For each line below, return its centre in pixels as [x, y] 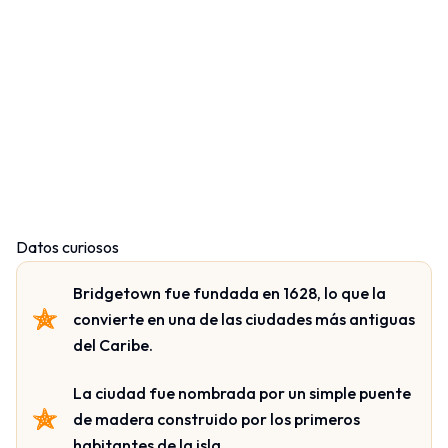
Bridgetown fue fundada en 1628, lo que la [229, 292]
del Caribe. [113, 344]
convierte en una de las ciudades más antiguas [244, 318]
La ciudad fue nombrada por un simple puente [242, 392]
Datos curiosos [67, 246]
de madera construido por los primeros [216, 418]
